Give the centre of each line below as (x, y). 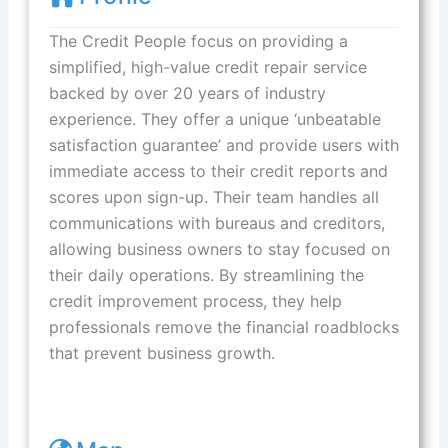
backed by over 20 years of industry (187, 92)
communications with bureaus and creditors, (216, 222)
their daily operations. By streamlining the (206, 274)
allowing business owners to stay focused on (219, 248)
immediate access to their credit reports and (218, 170)
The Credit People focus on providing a (198, 40)
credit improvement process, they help (195, 300)
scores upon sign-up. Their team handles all (213, 196)
